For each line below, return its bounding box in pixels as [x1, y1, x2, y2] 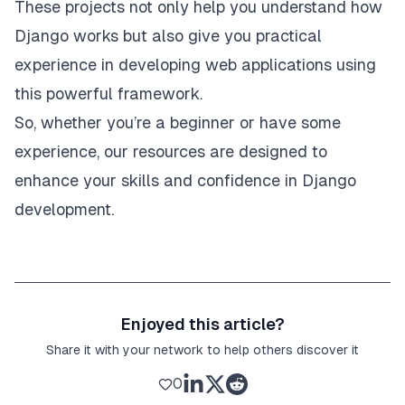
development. [14, 199, 114, 219]
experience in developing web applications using [14, 54, 376, 74]
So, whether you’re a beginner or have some [14, 112, 341, 132]
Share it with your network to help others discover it [46, 342, 359, 357]
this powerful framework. [14, 83, 202, 103]
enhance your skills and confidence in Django [14, 170, 356, 190]
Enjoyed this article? [120, 314, 285, 334]
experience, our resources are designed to [14, 141, 327, 161]
